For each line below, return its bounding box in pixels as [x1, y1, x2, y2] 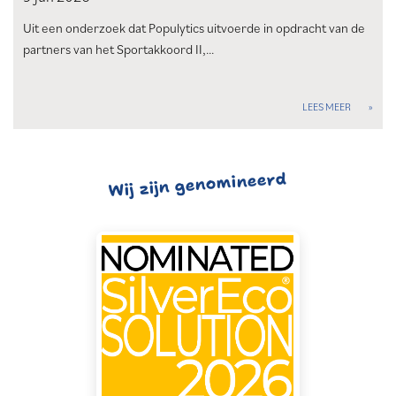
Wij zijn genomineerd [108, 168, 288, 202]
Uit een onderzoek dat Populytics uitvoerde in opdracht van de [23, 19, 365, 37]
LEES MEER [302, 100, 351, 114]
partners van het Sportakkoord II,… [23, 41, 215, 58]
